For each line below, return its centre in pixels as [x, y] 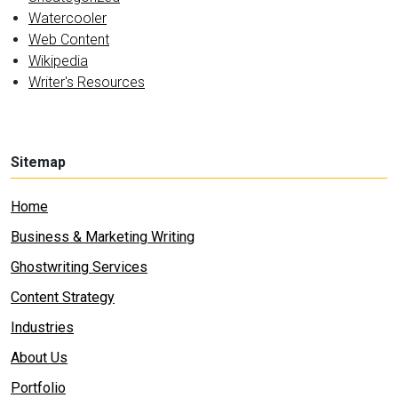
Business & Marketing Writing [103, 237]
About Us [39, 358]
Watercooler [68, 18]
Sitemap [38, 162]
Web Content [69, 40]
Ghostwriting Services [79, 267]
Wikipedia [58, 61]
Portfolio [38, 388]
